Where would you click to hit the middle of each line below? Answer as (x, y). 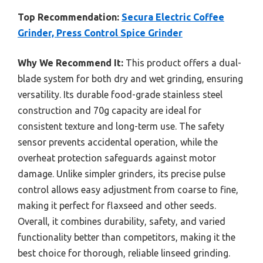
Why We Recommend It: (70, 63)
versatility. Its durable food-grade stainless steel (120, 95)
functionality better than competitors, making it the (127, 237)
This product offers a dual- (182, 63)
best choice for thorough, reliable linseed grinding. (124, 253)
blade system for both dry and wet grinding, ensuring (130, 79)
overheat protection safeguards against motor (117, 158)
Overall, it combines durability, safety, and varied (122, 221)
